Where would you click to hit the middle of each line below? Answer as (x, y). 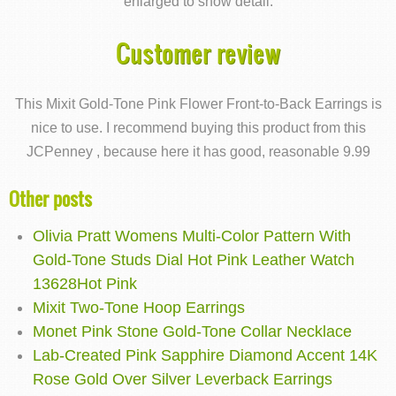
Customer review (198, 53)
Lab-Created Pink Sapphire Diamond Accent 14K (205, 356)
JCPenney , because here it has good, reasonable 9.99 (198, 152)
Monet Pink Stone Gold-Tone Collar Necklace (192, 332)
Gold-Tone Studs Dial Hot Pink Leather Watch (194, 260)
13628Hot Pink (85, 284)
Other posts (50, 199)
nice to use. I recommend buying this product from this (198, 128)
